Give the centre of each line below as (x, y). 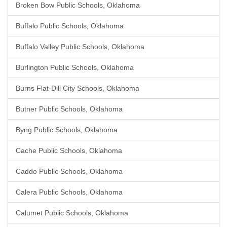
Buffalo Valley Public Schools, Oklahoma (80, 47)
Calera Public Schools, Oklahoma (69, 192)
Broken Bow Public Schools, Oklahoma (78, 5)
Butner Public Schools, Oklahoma (69, 109)
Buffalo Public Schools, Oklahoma (70, 26)
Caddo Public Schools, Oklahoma (69, 171)
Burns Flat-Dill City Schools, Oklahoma (78, 88)
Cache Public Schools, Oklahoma (69, 150)
